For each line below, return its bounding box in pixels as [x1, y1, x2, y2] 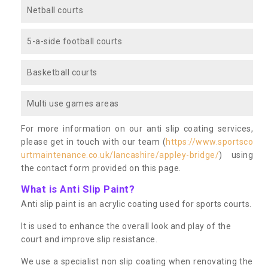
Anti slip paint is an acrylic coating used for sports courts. [21, 199, 252, 209]
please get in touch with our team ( [21, 136, 166, 147]
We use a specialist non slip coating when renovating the [21, 256, 253, 266]
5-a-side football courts [27, 36, 122, 46]
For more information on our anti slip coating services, [21, 123, 253, 133]
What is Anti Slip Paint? [21, 182, 135, 195]
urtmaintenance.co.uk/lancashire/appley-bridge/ [21, 150, 219, 160]
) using [219, 150, 253, 160]
